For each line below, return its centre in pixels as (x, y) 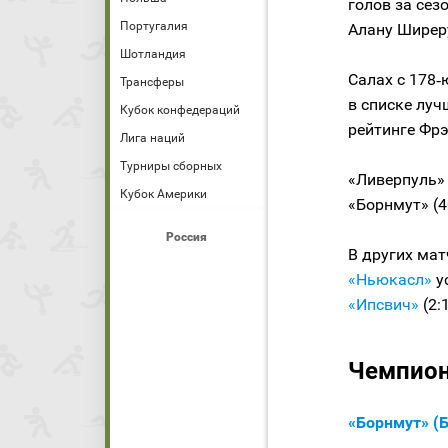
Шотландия (153, 54)
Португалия (154, 26)
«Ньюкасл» (390, 280)
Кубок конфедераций (180, 110)
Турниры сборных (171, 166)
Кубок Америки (163, 194)
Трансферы (152, 82)
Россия (186, 237)
